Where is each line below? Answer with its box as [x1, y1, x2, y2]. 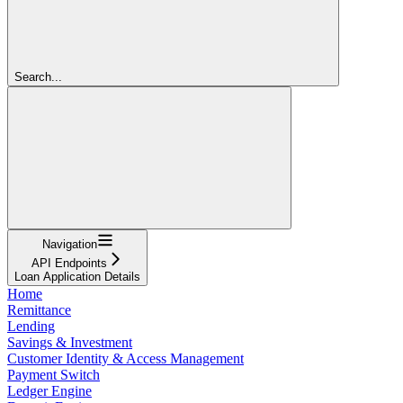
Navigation [41, 237, 97, 251]
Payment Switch [7, 366, 100, 382]
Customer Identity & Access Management [7, 350, 244, 366]
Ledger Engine [7, 382, 92, 399]
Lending [7, 318, 55, 334]
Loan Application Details [14, 269, 140, 283]
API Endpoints [31, 255, 107, 270]
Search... [14, 69, 62, 84]
